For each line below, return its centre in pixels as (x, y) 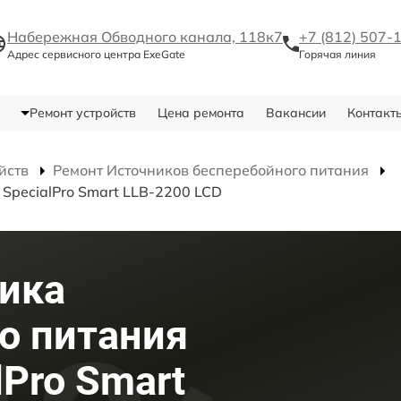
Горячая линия (337, 55)
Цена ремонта (200, 113)
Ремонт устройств (82, 113)
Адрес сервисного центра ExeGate (96, 55)
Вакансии (295, 113)
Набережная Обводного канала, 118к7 (145, 37)
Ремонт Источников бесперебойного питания (211, 171)
